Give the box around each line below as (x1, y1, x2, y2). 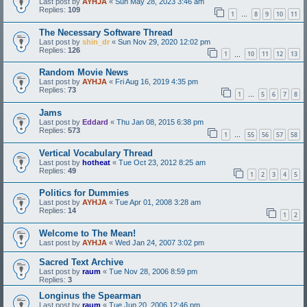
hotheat (82, 158, 110, 167)
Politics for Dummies (39, 188, 129, 199)
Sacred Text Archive (39, 256, 123, 267)
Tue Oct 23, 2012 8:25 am (119, 158, 206, 167)
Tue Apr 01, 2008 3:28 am (115, 198, 201, 207)
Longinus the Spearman (39, 290, 141, 301)
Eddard (82, 117, 108, 126)
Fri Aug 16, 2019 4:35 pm (115, 77, 198, 86)
